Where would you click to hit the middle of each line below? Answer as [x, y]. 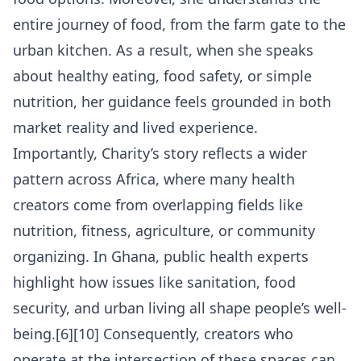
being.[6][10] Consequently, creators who [153, 334]
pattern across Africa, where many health [154, 179]
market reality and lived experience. [135, 128]
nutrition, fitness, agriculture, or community [164, 231]
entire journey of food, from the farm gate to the [179, 25]
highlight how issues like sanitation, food [154, 282]
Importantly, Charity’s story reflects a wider [160, 154]
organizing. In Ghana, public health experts [161, 257]
